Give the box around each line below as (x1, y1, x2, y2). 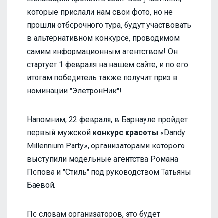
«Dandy (158, 127, 185, 137)
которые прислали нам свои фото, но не (27, 7, 173, 17)
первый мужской (27, 127, 92, 137)
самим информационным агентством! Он (27, 46, 178, 56)
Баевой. (27, 180, 55, 190)
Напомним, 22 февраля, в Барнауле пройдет (27, 114, 188, 124)
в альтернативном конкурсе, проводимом (27, 33, 180, 43)
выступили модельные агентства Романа (27, 154, 178, 163)
